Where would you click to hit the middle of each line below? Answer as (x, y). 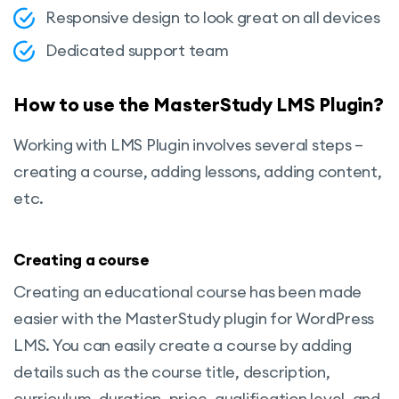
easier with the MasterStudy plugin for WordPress (194, 319)
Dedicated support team (137, 50)
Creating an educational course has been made (187, 292)
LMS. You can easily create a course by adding (183, 346)
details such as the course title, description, (172, 372)
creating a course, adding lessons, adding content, (198, 171)
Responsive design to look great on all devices (213, 17)
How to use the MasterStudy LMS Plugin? (199, 104)
